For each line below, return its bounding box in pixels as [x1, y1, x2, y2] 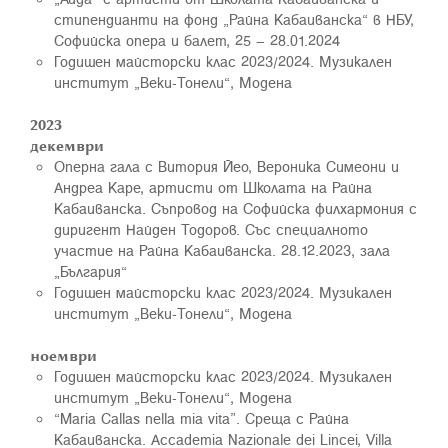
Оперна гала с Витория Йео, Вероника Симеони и [54, 155, 399, 177]
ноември [30, 344, 97, 366]
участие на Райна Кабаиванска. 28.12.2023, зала [54, 239, 390, 261]
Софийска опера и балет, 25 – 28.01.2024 [54, 29, 340, 51]
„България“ [54, 260, 127, 282]
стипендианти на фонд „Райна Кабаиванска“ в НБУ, [54, 8, 414, 30]
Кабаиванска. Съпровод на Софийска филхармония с [54, 197, 417, 219]
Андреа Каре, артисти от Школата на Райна [54, 176, 372, 198]
